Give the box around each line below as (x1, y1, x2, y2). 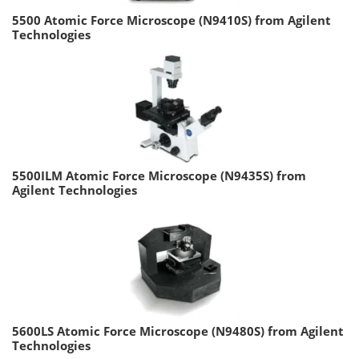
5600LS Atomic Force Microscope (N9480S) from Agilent (12, 323, 344, 340)
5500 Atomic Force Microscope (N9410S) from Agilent (12, 12, 331, 29)
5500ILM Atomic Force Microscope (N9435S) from (12, 167, 306, 184)
